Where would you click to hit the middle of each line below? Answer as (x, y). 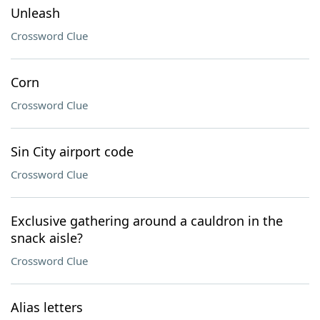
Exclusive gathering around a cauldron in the (147, 221)
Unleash (35, 13)
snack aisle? (47, 238)
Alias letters (47, 307)
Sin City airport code (72, 151)
